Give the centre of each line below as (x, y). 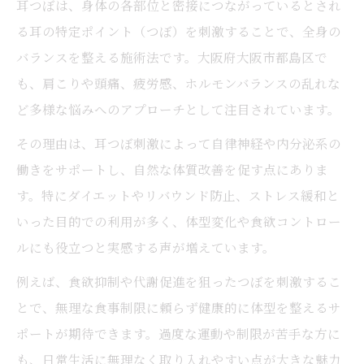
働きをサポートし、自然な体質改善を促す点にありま (172, 169)
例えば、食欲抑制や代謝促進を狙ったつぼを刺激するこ (179, 281)
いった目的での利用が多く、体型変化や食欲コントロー (179, 221)
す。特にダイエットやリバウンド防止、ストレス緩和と (178, 195)
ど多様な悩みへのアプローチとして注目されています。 (178, 109)
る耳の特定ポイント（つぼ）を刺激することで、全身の (179, 31)
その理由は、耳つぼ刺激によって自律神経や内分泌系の (179, 143)
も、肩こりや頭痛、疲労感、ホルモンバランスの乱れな (178, 83)
